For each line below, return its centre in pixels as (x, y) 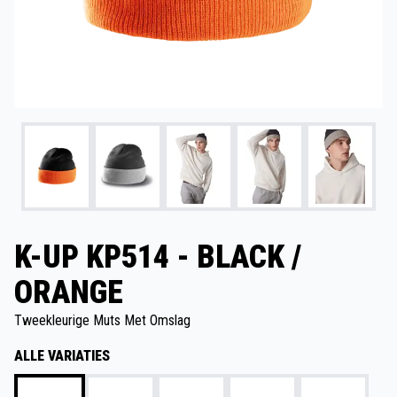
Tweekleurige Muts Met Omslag (102, 320)
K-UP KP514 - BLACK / (158, 257)
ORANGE (69, 292)
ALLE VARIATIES (62, 355)
